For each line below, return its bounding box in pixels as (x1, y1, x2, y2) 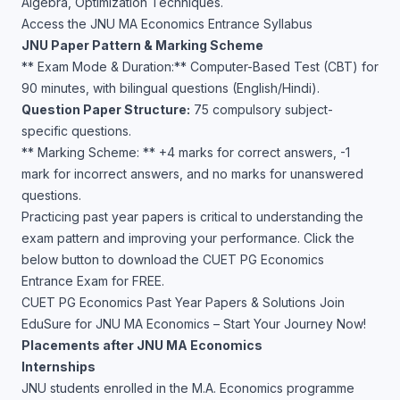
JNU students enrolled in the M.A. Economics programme (21, 380, 354, 396)
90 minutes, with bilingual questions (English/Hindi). (21, 80, 320, 96)
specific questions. (21, 123, 131, 138)
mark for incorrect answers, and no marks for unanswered (21, 166, 363, 181)
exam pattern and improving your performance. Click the (21, 230, 354, 246)
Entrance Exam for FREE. (21, 273, 164, 288)
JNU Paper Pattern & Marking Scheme (21, 37, 263, 53)
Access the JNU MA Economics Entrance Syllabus (21, 16, 312, 31)
